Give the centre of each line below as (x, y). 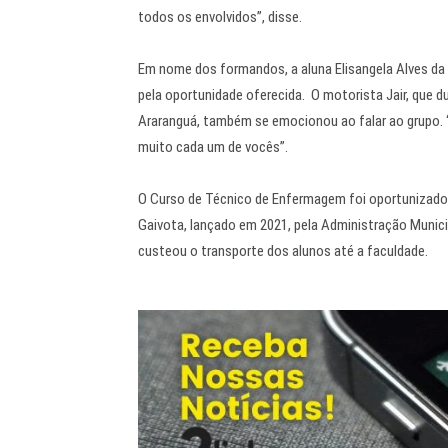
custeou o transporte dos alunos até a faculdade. (283, 251)
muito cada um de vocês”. (213, 147)
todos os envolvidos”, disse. (220, 17)
